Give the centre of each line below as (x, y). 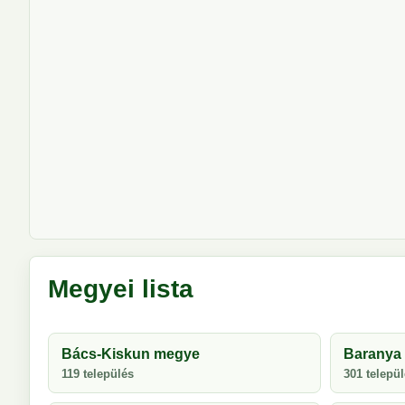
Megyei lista (121, 289)
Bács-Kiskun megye (131, 354)
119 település (98, 374)
